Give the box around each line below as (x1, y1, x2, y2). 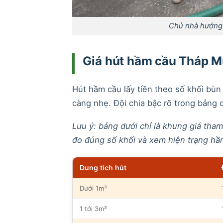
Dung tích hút (79, 163, 127, 172)
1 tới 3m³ (79, 204, 107, 213)
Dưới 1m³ (79, 184, 107, 192)
